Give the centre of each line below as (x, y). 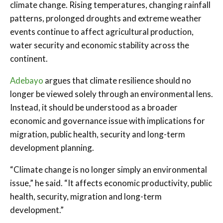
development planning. (52, 147)
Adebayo (27, 80)
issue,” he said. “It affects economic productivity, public (111, 183)
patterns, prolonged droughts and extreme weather (106, 18)
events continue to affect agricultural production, (102, 31)
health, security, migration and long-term (86, 196)
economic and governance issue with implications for (108, 120)
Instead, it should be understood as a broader (94, 107)
